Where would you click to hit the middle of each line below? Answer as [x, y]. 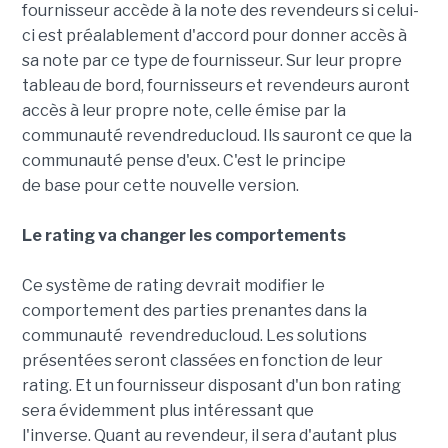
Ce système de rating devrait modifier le [173, 286]
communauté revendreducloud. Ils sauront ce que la [216, 136]
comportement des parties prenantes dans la [194, 311]
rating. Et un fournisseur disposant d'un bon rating [211, 386]
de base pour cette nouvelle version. [160, 186]
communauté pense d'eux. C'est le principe [183, 161]
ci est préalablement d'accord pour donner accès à [214, 36]
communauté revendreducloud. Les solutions [194, 336]
